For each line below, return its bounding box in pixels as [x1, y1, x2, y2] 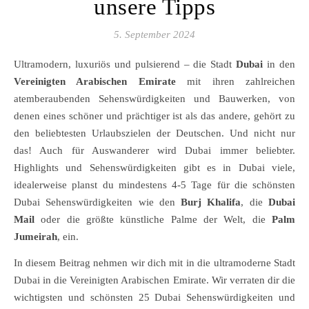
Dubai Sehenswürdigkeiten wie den [14, 197, 181, 208]
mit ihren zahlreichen [175, 76, 296, 87]
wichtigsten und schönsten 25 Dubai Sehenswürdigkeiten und [14, 292, 295, 303]
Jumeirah [14, 231, 57, 242]
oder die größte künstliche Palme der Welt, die [34, 214, 272, 225]
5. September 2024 [114, 29, 195, 40]
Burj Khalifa [181, 197, 241, 208]
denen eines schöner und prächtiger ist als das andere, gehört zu [14, 110, 295, 121]
